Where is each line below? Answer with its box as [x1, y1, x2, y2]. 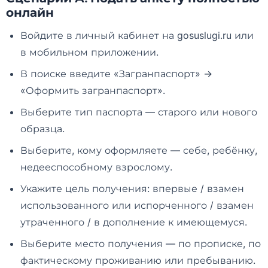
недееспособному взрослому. [20, 160, 172, 173]
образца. [20, 122, 65, 135]
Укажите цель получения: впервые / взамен [20, 182, 244, 194]
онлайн [6, 5, 54, 20]
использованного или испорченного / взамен [20, 199, 254, 211]
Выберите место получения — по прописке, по [20, 237, 261, 249]
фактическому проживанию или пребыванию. [20, 254, 255, 266]
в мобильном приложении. [20, 45, 159, 58]
